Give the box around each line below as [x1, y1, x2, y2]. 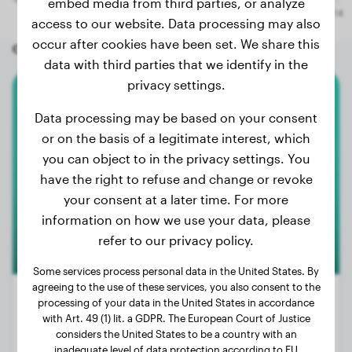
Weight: [31, 328, 73, 343]
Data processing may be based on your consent [35, 110, 317, 125]
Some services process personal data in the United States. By [33, 265, 319, 277]
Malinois [149, 100, 203, 115]
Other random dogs [13, 41, 126, 56]
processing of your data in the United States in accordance [38, 296, 314, 308]
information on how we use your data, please [42, 212, 310, 227]
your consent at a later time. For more [64, 192, 288, 207]
